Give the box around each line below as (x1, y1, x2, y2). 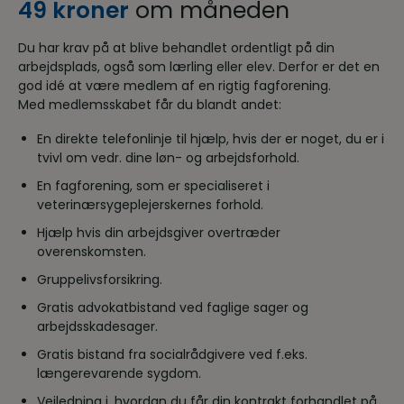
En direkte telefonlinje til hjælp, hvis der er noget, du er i (37, 130, 384, 148)
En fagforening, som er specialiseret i (37, 177, 270, 195)
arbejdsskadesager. (37, 317, 158, 335)
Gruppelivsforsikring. (37, 271, 162, 289)
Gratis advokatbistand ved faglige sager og (37, 298, 308, 317)
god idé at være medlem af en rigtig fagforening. (18, 76, 331, 95)
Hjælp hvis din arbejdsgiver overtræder (37, 224, 280, 242)
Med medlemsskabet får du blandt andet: (18, 95, 281, 114)
